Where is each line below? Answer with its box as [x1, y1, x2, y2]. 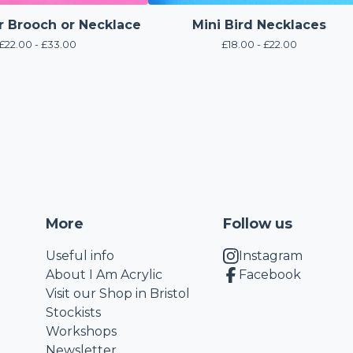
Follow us [222, 215, 292, 232]
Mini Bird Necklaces [192, 17, 326, 32]
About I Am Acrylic [45, 267, 162, 282]
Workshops [45, 324, 117, 339]
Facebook [238, 267, 301, 282]
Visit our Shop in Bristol [45, 286, 190, 301]
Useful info [45, 248, 114, 263]
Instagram [238, 248, 303, 263]
